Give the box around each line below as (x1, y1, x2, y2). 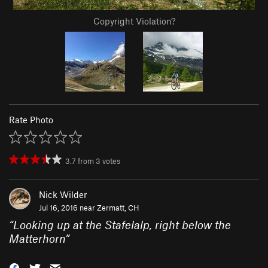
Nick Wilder (39, 189, 87, 200)
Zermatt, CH (97, 203, 139, 213)
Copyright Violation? (93, 16, 175, 27)
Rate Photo (9, 114, 53, 126)
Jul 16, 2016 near (39, 203, 97, 213)
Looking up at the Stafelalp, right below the (13, 218, 231, 232)
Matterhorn (9, 232, 65, 246)
